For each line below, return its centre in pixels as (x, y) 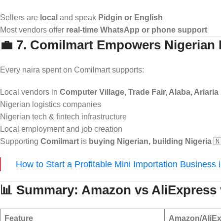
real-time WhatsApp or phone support (137, 30)
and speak (78, 17)
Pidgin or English (130, 17)
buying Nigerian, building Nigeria (150, 141)
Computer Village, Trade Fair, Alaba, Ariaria (139, 92)
